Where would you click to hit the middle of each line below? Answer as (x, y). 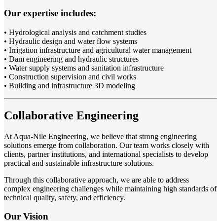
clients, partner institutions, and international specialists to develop (106, 154)
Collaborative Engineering (71, 115)
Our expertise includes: (50, 13)
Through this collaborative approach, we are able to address (96, 180)
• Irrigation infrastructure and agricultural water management (98, 50)
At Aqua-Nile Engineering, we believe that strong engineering (100, 136)
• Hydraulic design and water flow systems (71, 41)
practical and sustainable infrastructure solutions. (79, 163)
